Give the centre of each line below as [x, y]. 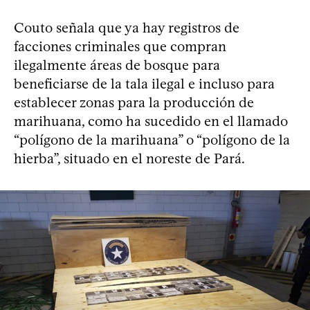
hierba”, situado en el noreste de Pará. [129, 159]
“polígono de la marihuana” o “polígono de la [152, 140]
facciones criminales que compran [120, 47]
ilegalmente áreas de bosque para [117, 65]
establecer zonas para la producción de [134, 103]
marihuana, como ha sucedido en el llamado [151, 121]
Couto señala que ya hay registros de [127, 28]
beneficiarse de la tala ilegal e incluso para [144, 84]
